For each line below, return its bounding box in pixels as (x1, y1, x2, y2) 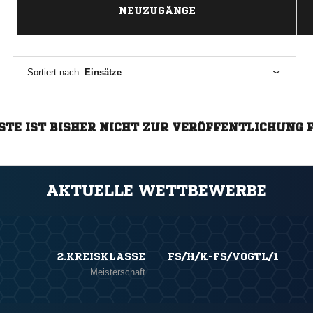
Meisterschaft (90, 267, 146, 278)
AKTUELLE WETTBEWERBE (46, 183, 267, 199)
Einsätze (84, 67, 122, 78)
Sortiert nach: (27, 67, 85, 78)
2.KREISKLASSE (57, 252, 146, 262)
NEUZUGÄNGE (118, 6, 196, 16)
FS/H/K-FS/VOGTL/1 (167, 252, 279, 262)
